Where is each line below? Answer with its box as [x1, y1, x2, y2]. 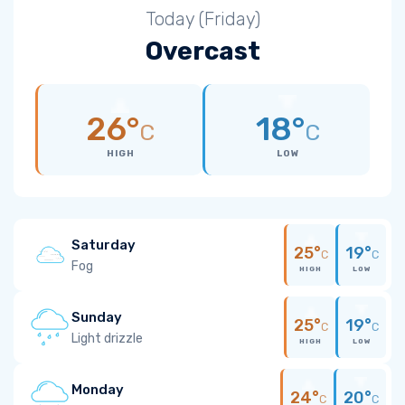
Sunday [71, 308, 122, 325]
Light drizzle [71, 330, 143, 346]
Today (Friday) [145, 8, 260, 30]
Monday [71, 381, 124, 398]
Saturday [71, 236, 136, 253]
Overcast [145, 36, 260, 66]
